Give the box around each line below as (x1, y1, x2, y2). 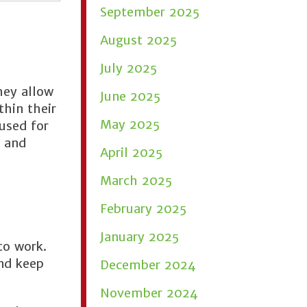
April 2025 (100, 145, 162, 160)
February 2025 (100, 201, 186, 217)
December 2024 (100, 257, 196, 273)
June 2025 (100, 88, 160, 104)
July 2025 (100, 60, 157, 76)
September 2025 (100, 4, 199, 20)
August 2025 (100, 32, 177, 48)
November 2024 (100, 285, 198, 301)
